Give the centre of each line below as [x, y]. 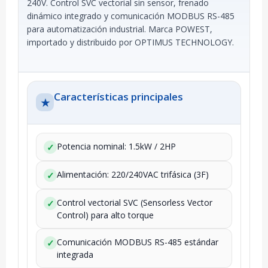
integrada [75, 254]
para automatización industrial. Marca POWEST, [120, 29]
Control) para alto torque [105, 215]
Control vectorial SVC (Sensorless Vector [135, 202]
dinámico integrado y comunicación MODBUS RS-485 [131, 16]
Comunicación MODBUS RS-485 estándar [138, 242]
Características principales [118, 96]
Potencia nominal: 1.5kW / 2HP [116, 146]
